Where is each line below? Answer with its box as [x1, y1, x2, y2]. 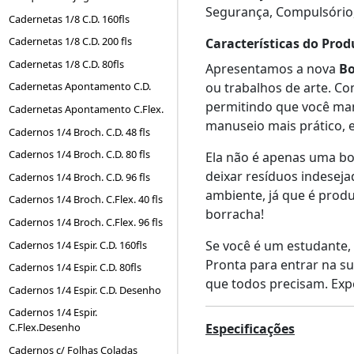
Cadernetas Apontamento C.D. [9, 79, 152, 94]
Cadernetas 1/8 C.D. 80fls [9, 56, 125, 71]
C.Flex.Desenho [9, 320, 81, 335]
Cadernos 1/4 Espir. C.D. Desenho [9, 282, 162, 297]
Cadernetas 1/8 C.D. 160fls [9, 11, 130, 26]
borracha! [205, 205, 264, 223]
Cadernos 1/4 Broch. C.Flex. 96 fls [9, 214, 164, 229]
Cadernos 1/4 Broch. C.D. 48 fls [9, 124, 151, 139]
